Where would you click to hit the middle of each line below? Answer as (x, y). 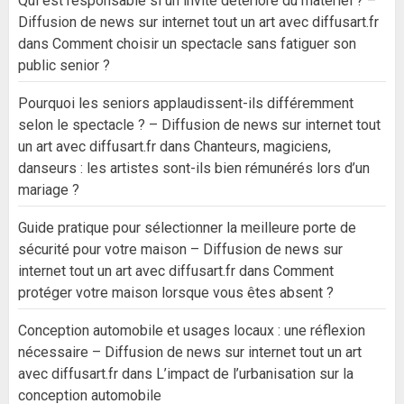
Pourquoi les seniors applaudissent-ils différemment (186, 104)
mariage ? (49, 190)
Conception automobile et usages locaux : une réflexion (192, 331)
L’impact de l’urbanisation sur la (255, 374)
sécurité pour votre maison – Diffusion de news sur (180, 250)
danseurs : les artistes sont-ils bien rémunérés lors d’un (194, 169)
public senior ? (64, 66)
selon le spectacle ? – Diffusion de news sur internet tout (199, 125)
